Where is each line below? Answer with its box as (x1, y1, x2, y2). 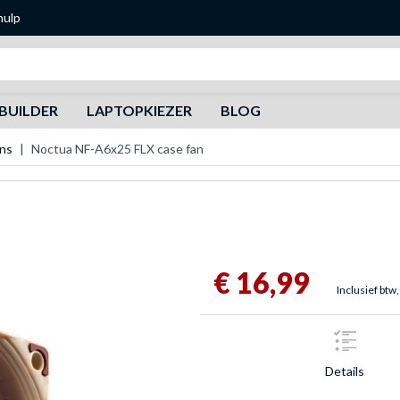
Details (325, 362, 364, 379)
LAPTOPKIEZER (86, 102, 192, 119)
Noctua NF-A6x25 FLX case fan (31, 141, 204, 156)
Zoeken (122, 48, 170, 65)
